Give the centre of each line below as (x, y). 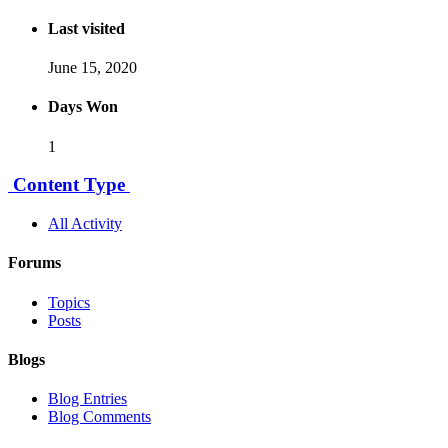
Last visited (86, 28)
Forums (34, 263)
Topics (69, 302)
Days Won (83, 107)
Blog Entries (87, 399)
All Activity (85, 223)
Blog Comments (99, 417)
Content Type (69, 185)
